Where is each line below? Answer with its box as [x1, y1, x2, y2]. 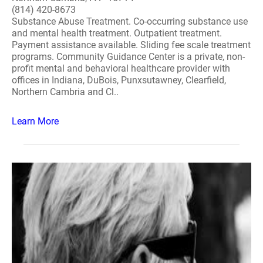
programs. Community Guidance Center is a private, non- [12, 51, 245, 62]
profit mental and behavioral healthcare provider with [12, 63, 230, 74]
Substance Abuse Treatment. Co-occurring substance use [12, 16, 248, 27]
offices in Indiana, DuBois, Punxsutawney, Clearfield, [12, 75, 226, 86]
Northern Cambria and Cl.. [12, 86, 119, 97]
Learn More [12, 116, 59, 127]
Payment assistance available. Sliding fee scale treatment [12, 39, 251, 50]
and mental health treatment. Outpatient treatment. [12, 28, 222, 39]
